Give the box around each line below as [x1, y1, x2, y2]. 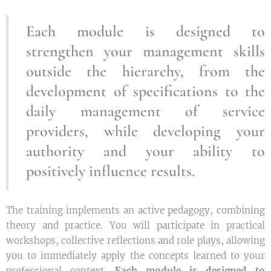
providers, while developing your [26, 122, 265, 141]
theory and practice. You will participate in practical [6, 220, 265, 232]
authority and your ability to [26, 142, 265, 161]
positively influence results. [26, 162, 195, 181]
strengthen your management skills [26, 42, 265, 61]
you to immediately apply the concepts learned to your [6, 250, 265, 262]
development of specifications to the [26, 82, 265, 101]
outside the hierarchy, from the [26, 62, 265, 81]
